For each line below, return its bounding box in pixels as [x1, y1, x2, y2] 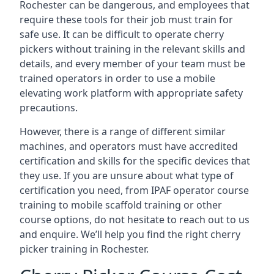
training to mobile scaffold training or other [20, 198, 222, 212]
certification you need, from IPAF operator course [20, 183, 249, 197]
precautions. [20, 101, 78, 114]
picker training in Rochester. [20, 242, 149, 256]
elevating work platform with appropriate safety [20, 86, 243, 100]
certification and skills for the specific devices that [20, 154, 250, 168]
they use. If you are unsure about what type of [20, 169, 234, 182]
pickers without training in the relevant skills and [20, 42, 245, 56]
